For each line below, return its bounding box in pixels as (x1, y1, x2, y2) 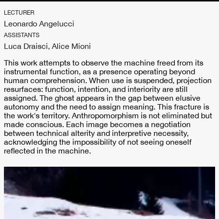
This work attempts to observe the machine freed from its (4, 58, 203, 67)
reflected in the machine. (4, 146, 91, 155)
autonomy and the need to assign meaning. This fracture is (4, 102, 209, 111)
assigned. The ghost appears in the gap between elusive (4, 93, 200, 102)
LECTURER (4, 9, 34, 16)
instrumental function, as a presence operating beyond (4, 67, 195, 76)
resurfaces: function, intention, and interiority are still (4, 85, 188, 93)
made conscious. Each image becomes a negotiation (4, 120, 191, 129)
